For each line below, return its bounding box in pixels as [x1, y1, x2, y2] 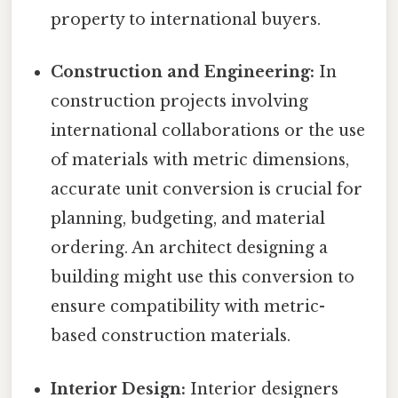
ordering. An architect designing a [51, 238, 329, 259]
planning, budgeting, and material [51, 209, 326, 229]
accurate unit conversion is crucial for [51, 179, 363, 200]
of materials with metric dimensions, [51, 150, 350, 171]
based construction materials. [51, 326, 291, 346]
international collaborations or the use [51, 121, 366, 141]
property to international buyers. [51, 10, 322, 30]
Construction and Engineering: [51, 62, 315, 83]
